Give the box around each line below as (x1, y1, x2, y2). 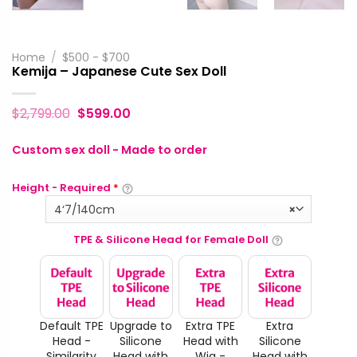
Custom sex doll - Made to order (12, 141, 207, 158)
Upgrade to (109, 317, 172, 334)
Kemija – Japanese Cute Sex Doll (12, 61, 226, 80)
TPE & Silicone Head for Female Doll (73, 232, 269, 248)
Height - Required (12, 180, 113, 196)
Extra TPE (186, 317, 235, 334)
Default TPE (39, 317, 104, 334)
